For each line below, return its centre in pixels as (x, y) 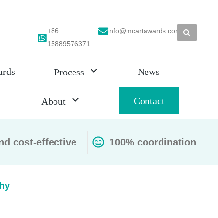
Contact (149, 101)
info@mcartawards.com (145, 31)
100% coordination (153, 142)
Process (69, 72)
